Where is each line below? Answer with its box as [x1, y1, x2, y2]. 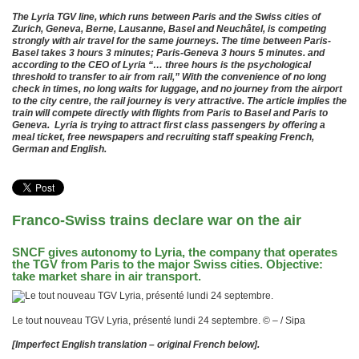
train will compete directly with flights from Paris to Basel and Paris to [12, 107, 328, 119]
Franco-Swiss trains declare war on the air [12, 212, 301, 228]
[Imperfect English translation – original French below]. [12, 339, 260, 350]
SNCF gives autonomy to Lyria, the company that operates [12, 245, 337, 259]
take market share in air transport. [12, 269, 201, 283]
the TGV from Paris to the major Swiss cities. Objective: [12, 257, 323, 271]
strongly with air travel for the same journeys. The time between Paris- [12, 35, 331, 46]
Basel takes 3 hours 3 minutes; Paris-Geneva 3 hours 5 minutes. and [12, 47, 325, 58]
